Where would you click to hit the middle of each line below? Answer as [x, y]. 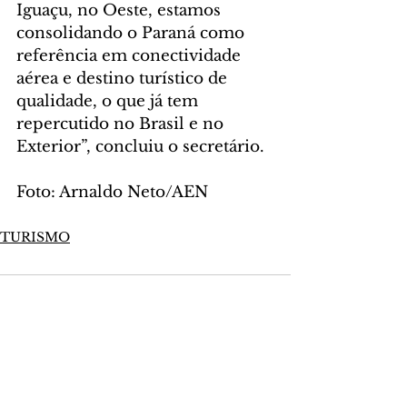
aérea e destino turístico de [124, 79]
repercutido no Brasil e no [122, 124]
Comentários [55, 301]
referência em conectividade [131, 56]
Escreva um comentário [103, 371]
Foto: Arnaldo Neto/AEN [112, 193]
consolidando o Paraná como [133, 34]
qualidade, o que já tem [109, 102]
